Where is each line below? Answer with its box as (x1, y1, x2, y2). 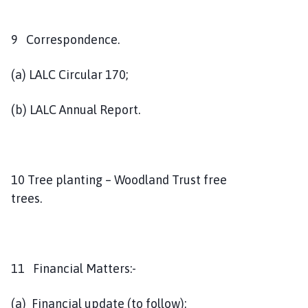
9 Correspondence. (11, 32, 125, 47)
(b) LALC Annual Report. (11, 102, 140, 117)
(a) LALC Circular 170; (11, 67, 128, 82)
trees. (11, 190, 237, 206)
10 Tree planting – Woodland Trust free (11, 172, 227, 187)
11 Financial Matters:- (11, 261, 136, 276)
